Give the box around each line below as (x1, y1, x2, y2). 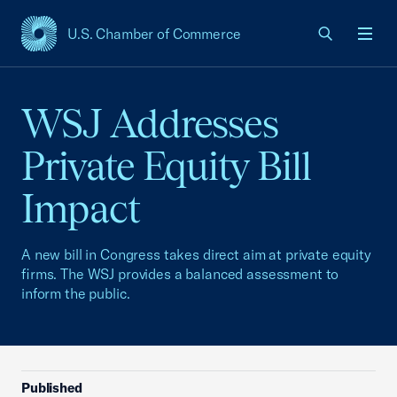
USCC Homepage (20, 33, 135, 53)
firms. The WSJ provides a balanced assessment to (21, 265, 339, 283)
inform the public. (21, 284, 130, 302)
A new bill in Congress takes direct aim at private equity (21, 245, 371, 263)
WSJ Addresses (21, 101, 279, 146)
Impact (21, 186, 140, 231)
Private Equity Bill (21, 144, 311, 189)
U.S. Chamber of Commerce (67, 25, 241, 43)
